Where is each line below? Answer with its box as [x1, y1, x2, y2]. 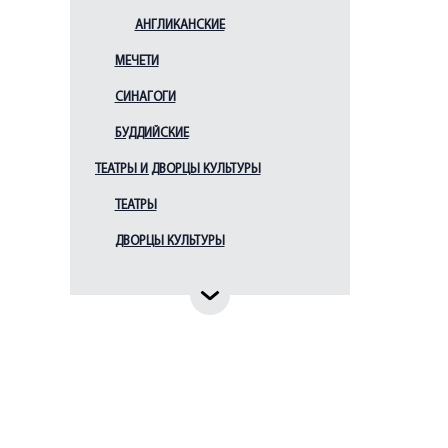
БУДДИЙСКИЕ [114, 127, 189, 140]
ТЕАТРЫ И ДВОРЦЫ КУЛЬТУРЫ [94, 163, 261, 176]
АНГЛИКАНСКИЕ [134, 19, 225, 32]
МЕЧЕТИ [114, 55, 159, 68]
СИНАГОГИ [114, 91, 176, 104]
